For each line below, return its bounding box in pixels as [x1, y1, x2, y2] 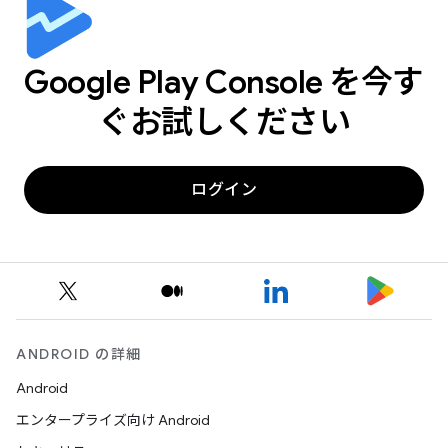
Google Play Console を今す [24, 62, 424, 102]
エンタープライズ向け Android [16, 411, 210, 429]
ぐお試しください [98, 102, 350, 142]
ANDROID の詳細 [16, 345, 142, 363]
